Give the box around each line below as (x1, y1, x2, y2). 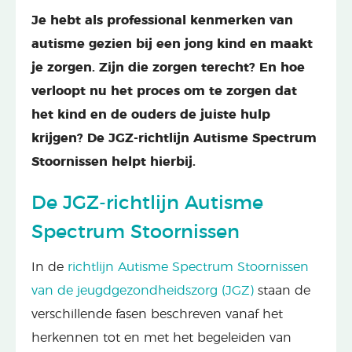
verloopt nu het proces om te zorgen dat (31, 84, 297, 97)
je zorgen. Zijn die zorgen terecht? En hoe (31, 60, 305, 74)
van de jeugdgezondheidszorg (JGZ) (31, 284, 254, 297)
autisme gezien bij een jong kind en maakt (31, 37, 313, 50)
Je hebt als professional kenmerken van (31, 13, 293, 27)
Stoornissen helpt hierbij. (31, 155, 196, 168)
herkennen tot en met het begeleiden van (31, 331, 291, 344)
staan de (254, 284, 310, 297)
